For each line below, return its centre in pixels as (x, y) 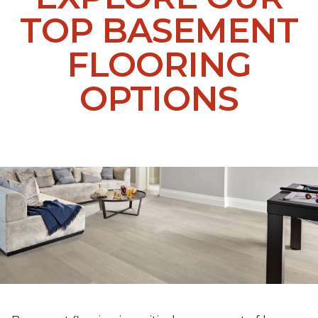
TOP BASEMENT (159, 31)
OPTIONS (159, 99)
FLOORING (159, 65)
